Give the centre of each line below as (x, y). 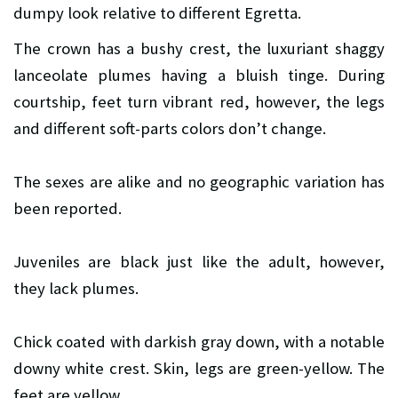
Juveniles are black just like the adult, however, (199, 262)
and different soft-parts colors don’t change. (170, 129)
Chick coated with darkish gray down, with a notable (199, 342)
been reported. (68, 209)
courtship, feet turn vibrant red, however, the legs (199, 102)
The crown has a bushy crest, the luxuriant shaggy (199, 49)
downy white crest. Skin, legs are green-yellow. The (199, 369)
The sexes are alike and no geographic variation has (199, 182)
